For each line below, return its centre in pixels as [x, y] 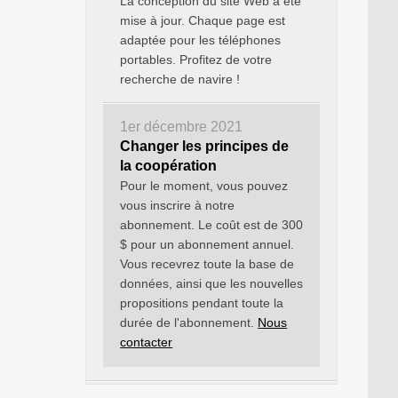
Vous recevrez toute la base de [207, 264]
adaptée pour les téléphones [201, 40]
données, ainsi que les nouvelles [212, 283]
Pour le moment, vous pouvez [204, 186]
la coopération [169, 166]
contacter [147, 342]
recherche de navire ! [180, 79]
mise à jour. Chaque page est [203, 20]
